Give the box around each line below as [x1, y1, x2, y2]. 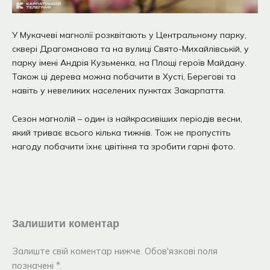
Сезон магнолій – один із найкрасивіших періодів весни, [12, 113, 242, 125]
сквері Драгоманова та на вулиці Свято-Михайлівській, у [12, 43, 249, 54]
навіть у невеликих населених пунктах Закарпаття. [12, 84, 225, 96]
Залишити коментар [12, 217, 119, 230]
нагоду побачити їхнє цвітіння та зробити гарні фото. [12, 141, 235, 152]
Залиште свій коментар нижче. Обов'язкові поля [12, 245, 218, 257]
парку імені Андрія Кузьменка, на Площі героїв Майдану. [12, 57, 246, 68]
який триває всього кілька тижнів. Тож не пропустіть [12, 127, 231, 139]
